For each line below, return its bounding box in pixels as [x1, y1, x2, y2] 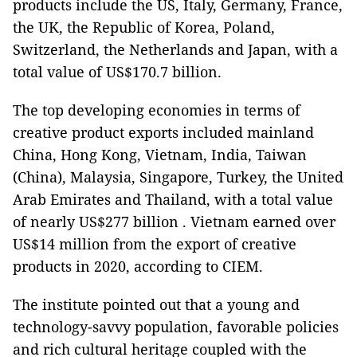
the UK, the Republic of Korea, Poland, [13, 18, 275, 37]
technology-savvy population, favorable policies [13, 317, 339, 337]
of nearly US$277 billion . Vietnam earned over [13, 212, 335, 232]
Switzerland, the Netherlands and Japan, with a [13, 40, 338, 60]
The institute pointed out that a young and [13, 295, 300, 315]
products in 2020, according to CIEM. [13, 257, 263, 277]
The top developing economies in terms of [13, 100, 300, 120]
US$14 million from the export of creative [13, 234, 296, 254]
